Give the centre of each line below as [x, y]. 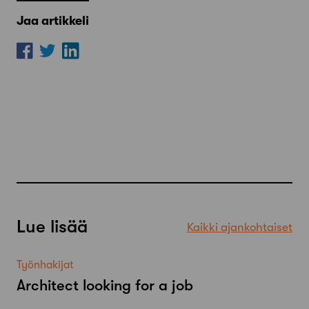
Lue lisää [52, 227]
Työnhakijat [45, 265]
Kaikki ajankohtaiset [240, 227]
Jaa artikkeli [53, 20]
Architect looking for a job [105, 286]
